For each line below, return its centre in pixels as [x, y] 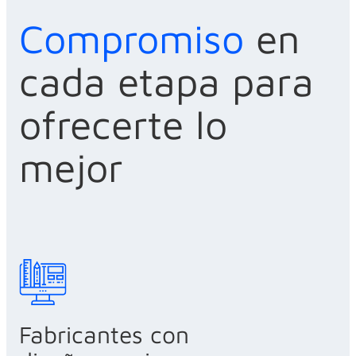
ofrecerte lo [123, 124]
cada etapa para [166, 81]
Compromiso [137, 38]
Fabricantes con [104, 335]
